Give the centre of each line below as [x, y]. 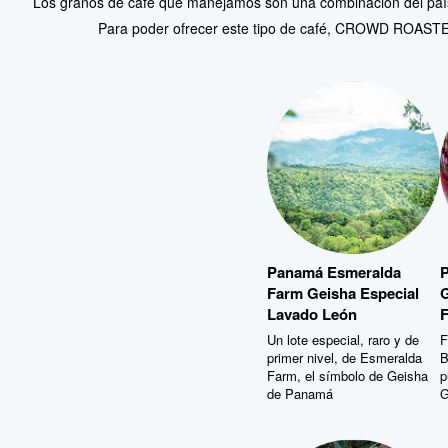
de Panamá [300, 392]
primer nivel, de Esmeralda [344, 356]
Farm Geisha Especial [343, 290]
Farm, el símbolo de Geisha [347, 374]
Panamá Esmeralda [334, 269]
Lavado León [312, 311]
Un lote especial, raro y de [343, 338]
